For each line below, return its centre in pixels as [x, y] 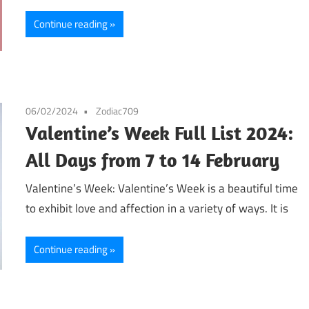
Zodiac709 [118, 110]
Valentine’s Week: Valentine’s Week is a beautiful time [162, 189]
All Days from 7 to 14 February [153, 159]
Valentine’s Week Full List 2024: [160, 132]
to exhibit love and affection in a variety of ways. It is [157, 209]
